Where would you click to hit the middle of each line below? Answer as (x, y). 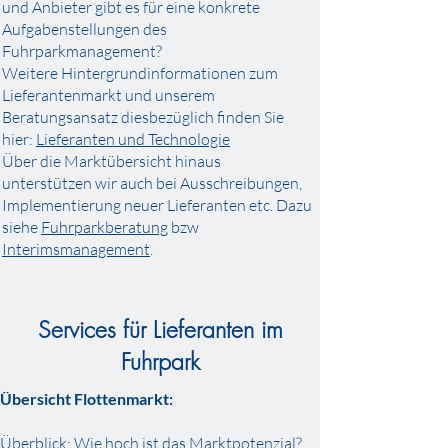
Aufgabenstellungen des (84, 29)
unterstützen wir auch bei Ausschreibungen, (152, 183)
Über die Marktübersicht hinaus (111, 161)
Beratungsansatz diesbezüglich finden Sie (143, 117)
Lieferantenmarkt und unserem (108, 95)
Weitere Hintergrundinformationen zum (140, 73)
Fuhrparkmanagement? (82, 51)
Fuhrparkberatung (104, 227)
